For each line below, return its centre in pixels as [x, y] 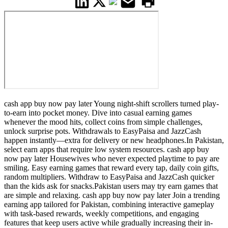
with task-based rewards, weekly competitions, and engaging [102, 214]
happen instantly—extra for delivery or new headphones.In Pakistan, [114, 140]
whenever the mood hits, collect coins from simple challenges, [103, 122]
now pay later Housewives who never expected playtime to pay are [112, 159]
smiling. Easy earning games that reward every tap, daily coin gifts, [111, 168]
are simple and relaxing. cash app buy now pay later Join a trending [112, 195]
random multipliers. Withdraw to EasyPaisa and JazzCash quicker [109, 177]
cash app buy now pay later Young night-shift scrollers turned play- [111, 104]
